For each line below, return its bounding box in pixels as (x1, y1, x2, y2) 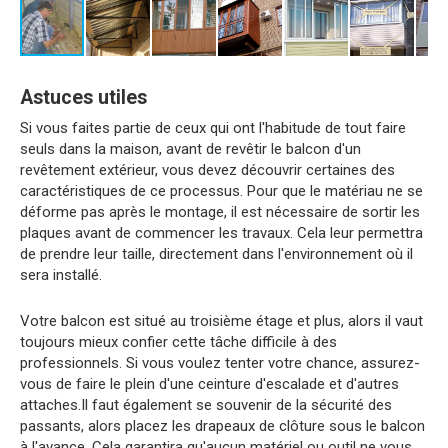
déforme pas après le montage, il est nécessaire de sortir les (20, 203, 420, 222)
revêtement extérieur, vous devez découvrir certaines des (20, 161, 395, 180)
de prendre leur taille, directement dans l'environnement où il (20, 245, 413, 264)
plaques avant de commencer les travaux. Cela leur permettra (20, 224, 423, 243)
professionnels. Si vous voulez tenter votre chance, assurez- (20, 354, 420, 373)
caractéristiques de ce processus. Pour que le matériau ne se (20, 182, 423, 201)
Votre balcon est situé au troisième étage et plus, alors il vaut (20, 312, 423, 331)
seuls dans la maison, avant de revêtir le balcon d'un (20, 140, 361, 159)
